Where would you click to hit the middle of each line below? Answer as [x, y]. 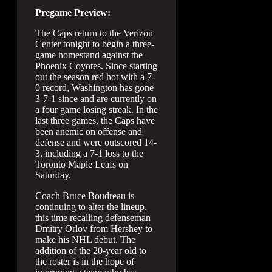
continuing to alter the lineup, [91, 207]
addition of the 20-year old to [91, 250]
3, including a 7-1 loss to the [89, 153]
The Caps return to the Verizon [94, 33]
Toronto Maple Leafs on [82, 164]
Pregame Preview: [73, 12]
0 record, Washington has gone [94, 88]
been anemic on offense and [89, 131]
